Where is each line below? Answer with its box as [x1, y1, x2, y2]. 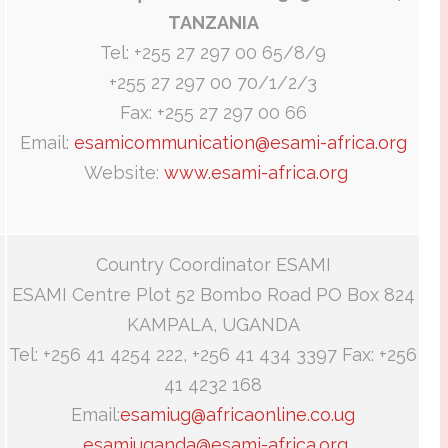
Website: [78, 162, 164, 184]
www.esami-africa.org [163, 162, 348, 184]
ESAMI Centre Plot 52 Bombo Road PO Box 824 [11, 284, 415, 306]
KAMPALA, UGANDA [126, 314, 300, 336]
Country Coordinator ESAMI [95, 254, 331, 276]
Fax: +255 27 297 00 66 [119, 102, 307, 124]
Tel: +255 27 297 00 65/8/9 [100, 42, 326, 64]
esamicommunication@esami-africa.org [73, 132, 407, 154]
